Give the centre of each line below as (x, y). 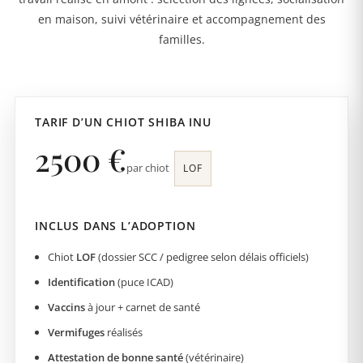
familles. (181, 39)
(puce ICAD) (144, 282)
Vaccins (66, 307)
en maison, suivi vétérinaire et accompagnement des (181, 19)
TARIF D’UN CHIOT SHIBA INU (123, 122)
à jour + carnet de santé (143, 307)
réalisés (124, 332)
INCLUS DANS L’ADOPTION (115, 225)
